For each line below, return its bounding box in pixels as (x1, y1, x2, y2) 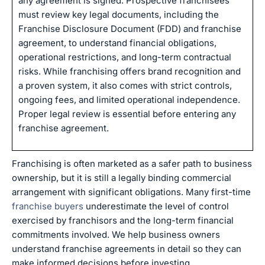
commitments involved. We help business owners (12, 229, 220, 240)
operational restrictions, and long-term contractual (18, 51, 231, 63)
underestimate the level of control (83, 201, 229, 212)
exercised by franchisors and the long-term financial (12, 215, 234, 226)
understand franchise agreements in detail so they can (12, 243, 241, 254)
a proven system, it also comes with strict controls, (18, 80, 232, 91)
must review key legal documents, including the (18, 9, 219, 20)
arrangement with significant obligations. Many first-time (12, 186, 251, 198)
